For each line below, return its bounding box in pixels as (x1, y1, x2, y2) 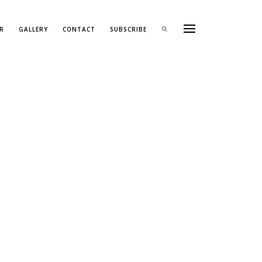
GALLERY (19, 25, 48, 33)
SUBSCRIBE (110, 25, 147, 33)
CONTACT (63, 25, 95, 33)
